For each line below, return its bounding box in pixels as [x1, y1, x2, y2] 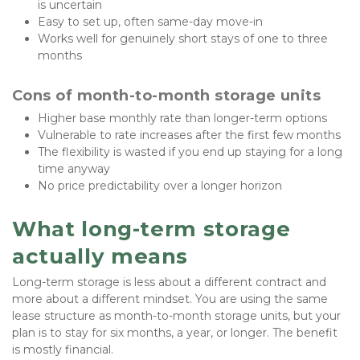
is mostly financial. [12, 342, 117, 358]
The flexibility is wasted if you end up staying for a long [38, 145, 342, 160]
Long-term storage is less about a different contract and [12, 275, 326, 290]
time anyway [38, 162, 110, 177]
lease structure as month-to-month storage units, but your [12, 309, 341, 324]
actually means [12, 243, 189, 270]
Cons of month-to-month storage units [12, 87, 321, 105]
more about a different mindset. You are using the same [12, 292, 328, 307]
